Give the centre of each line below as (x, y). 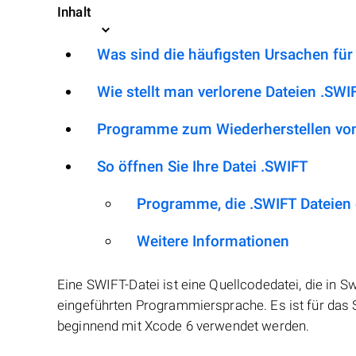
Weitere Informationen (213, 241)
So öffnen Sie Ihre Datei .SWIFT (203, 166)
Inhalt (74, 12)
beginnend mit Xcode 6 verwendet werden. (184, 326)
